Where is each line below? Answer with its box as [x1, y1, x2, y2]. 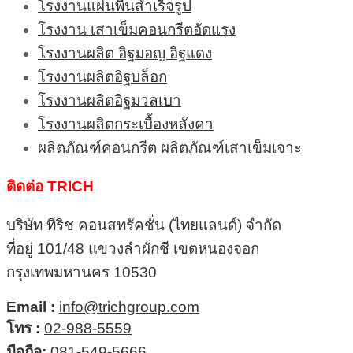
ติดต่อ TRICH [6, 178, 94, 195]
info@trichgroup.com [59, 298, 199, 315]
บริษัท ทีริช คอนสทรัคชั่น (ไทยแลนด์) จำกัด [6, 216, 281, 233]
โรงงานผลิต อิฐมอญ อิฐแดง [38, 45, 212, 62]
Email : [6, 298, 55, 315]
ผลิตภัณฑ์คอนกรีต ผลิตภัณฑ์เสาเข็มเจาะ [38, 139, 302, 157]
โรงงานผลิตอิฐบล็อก [38, 69, 167, 86]
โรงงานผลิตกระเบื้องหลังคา [38, 116, 214, 133]
